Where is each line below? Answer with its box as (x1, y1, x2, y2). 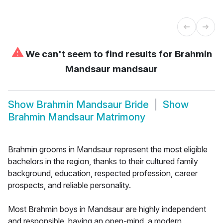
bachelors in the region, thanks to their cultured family (8, 156, 198, 166)
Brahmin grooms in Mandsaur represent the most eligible (8, 144, 208, 154)
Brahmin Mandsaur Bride (36, 99, 149, 111)
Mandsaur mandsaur (65, 63, 158, 75)
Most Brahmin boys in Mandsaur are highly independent (8, 204, 206, 214)
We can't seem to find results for (23, 48, 175, 60)
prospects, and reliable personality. (8, 180, 131, 190)
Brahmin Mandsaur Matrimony (8, 111, 145, 123)
